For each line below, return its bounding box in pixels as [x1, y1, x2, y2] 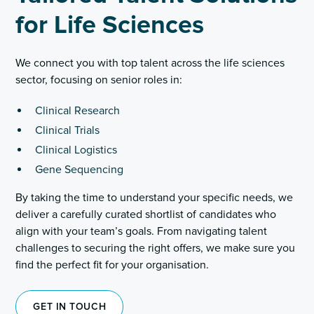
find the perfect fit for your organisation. [15, 258, 210, 272]
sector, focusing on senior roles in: [15, 73, 183, 87]
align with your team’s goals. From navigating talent [15, 224, 268, 238]
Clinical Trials [35, 123, 100, 137]
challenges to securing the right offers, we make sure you [15, 241, 296, 255]
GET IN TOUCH [33, 301, 107, 313]
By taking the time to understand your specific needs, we [15, 191, 294, 205]
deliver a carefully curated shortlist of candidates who [15, 207, 277, 221]
